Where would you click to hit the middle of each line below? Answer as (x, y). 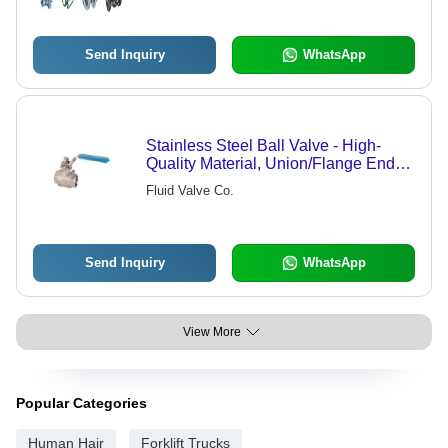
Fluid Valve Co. (189, 191)
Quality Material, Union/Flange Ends (274, 164)
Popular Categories (81, 403)
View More (212, 332)
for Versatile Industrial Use (238, 182)
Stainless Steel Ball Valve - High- (263, 146)
